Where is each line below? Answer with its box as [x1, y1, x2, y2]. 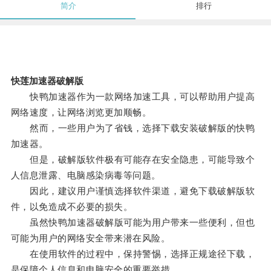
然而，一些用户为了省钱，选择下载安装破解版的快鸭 [10, 123, 255, 134]
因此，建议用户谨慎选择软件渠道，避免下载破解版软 [10, 186, 255, 197]
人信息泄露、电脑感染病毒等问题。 [10, 170, 161, 181]
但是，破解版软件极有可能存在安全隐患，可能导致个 [10, 154, 255, 165]
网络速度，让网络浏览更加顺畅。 [10, 107, 152, 118]
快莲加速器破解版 [10, 76, 83, 87]
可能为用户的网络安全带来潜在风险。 [10, 233, 171, 244]
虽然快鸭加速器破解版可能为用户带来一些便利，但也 [10, 217, 255, 228]
